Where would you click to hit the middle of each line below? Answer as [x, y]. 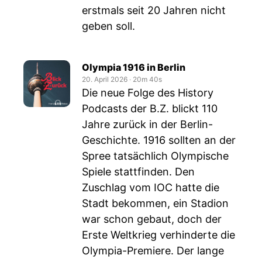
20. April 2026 [105, 79]
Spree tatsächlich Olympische [155, 156]
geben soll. [108, 26]
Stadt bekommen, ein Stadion [155, 203]
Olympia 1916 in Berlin [134, 67]
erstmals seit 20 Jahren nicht [154, 10]
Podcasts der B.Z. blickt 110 [150, 108]
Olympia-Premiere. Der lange [153, 251]
